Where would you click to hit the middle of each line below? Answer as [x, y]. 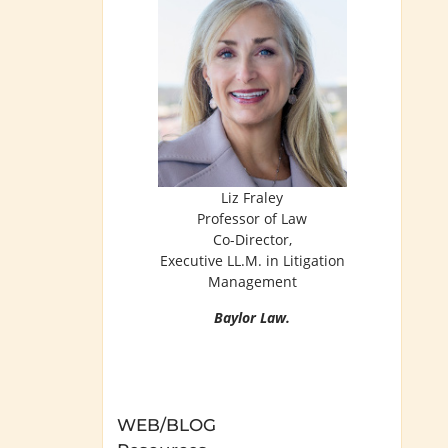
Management [252, 282]
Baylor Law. [252, 317]
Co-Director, [252, 240]
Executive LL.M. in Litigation [252, 261]
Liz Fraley [252, 198]
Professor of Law [252, 219]
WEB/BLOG [167, 425]
